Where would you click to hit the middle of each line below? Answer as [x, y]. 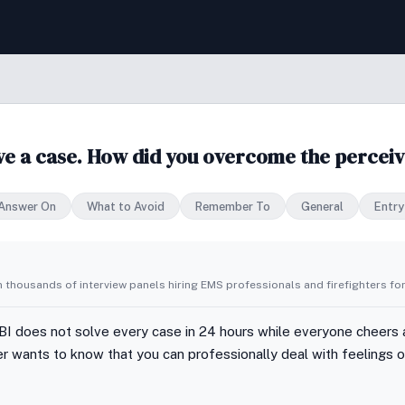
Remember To [233, 207]
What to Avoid [126, 207]
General [322, 207]
